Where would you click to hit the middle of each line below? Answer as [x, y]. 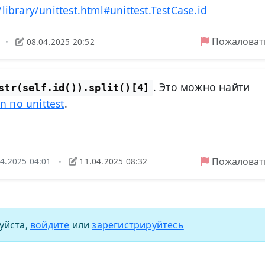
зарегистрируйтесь [138, 225]
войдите [50, 225]
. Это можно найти [201, 87]
